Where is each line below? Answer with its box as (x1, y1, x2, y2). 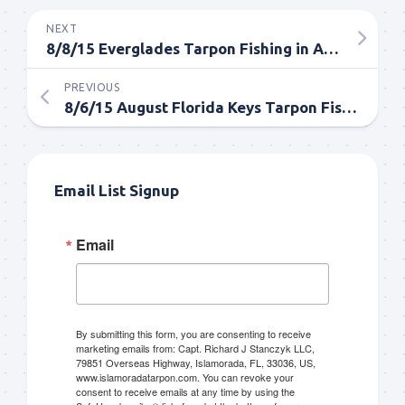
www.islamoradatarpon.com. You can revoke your (76, 369, 294, 384)
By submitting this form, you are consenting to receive (76, 325, 311, 341)
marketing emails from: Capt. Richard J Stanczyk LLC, (76, 340, 315, 355)
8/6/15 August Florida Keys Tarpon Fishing (342, 98, 357, 116)
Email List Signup (54, 181, 179, 199)
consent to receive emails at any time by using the (76, 383, 295, 399)
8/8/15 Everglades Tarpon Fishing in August (324, 39, 339, 57)
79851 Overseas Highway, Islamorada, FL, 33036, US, (76, 354, 316, 370)
